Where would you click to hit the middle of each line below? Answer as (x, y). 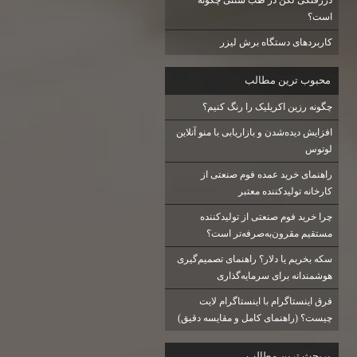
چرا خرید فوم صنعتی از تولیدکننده (266, 217)
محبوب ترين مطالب (287, 80)
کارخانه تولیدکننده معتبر (285, 192)
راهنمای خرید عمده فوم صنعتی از (266, 175)
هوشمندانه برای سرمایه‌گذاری (274, 276)
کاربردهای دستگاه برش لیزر (276, 43)
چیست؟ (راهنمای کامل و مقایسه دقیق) (255, 318)
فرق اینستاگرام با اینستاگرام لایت (265, 302)
